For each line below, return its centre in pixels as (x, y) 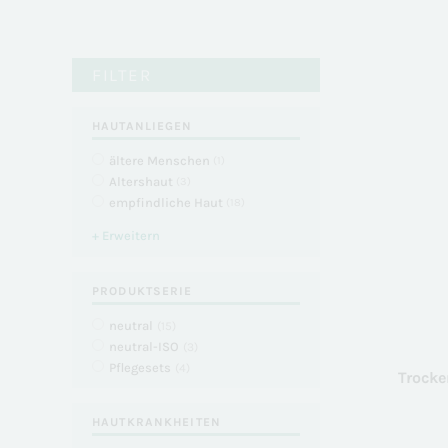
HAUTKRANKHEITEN (156, 422)
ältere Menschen (159, 160)
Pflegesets (140, 367)
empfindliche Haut (166, 202)
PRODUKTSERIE (142, 291)
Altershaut (141, 181)
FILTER (121, 75)
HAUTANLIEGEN (142, 126)
